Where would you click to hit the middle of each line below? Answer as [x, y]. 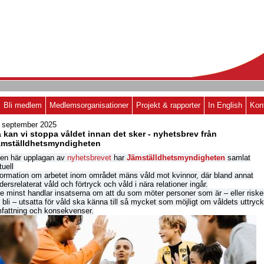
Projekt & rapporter [168, 105]
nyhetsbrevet [89, 158]
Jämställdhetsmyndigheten [176, 158]
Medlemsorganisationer [89, 105]
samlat [239, 158]
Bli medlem [23, 105]
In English [225, 105]
